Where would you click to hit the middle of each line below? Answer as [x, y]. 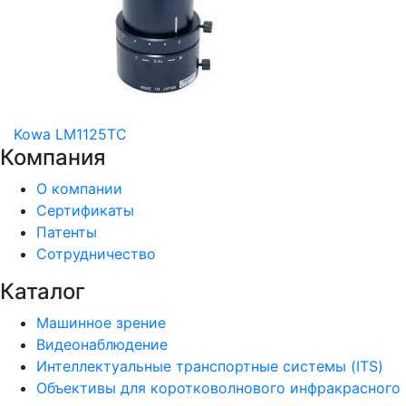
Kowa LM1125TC [70, 134]
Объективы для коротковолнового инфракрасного [218, 388]
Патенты [67, 232]
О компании [79, 188]
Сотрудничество [96, 254]
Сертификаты [85, 210]
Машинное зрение [101, 323]
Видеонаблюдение [102, 344]
